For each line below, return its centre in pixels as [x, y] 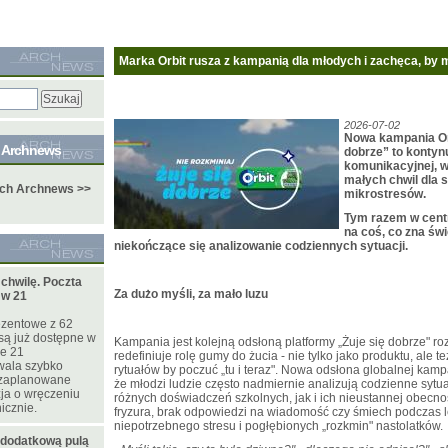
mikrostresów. [385, 194]
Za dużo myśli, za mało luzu [191, 294]
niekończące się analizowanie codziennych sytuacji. [261, 246]
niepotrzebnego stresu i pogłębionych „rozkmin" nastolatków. [278, 426]
